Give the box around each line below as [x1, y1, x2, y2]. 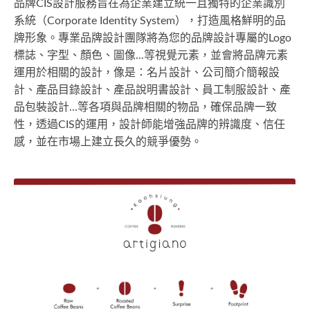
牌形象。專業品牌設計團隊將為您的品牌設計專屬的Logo [14, 32, 291, 44]
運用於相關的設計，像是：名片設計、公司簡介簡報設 [14, 66, 280, 78]
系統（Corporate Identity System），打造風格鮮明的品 [14, 15, 286, 26]
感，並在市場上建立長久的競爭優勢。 [14, 136, 202, 147]
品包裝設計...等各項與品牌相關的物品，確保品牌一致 [14, 101, 277, 113]
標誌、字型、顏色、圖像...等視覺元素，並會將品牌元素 [14, 49, 288, 61]
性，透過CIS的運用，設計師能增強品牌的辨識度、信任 [14, 118, 285, 130]
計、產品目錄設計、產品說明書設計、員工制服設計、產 [14, 84, 291, 95]
